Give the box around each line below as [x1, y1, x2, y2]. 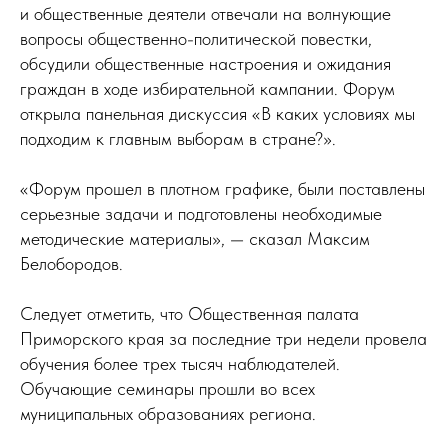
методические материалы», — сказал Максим [20, 228, 370, 249]
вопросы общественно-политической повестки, [20, 28, 372, 49]
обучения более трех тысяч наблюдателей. [20, 353, 340, 374]
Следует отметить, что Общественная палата [20, 303, 359, 324]
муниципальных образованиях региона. [20, 403, 316, 424]
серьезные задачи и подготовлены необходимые [20, 203, 382, 224]
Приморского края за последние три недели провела [20, 328, 427, 349]
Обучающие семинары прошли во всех [20, 378, 315, 399]
